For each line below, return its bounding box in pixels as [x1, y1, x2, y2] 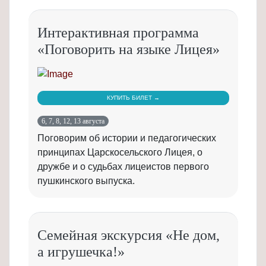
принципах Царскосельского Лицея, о [37, 147, 202, 158]
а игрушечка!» [37, 244, 125, 260]
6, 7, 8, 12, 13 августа [42, 117, 105, 126]
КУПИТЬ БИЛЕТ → [107, 94, 160, 102]
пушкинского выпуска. [37, 176, 135, 186]
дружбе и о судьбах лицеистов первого [37, 161, 209, 172]
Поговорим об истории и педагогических [37, 133, 216, 144]
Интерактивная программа [37, 25, 199, 41]
